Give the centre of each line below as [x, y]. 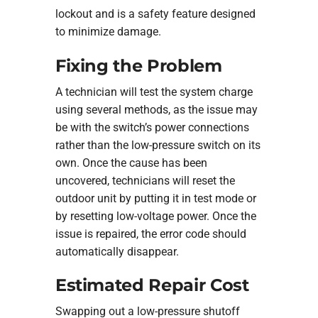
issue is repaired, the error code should [150, 234]
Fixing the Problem [138, 66]
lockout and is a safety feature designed [155, 14]
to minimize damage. [108, 32]
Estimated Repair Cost [152, 285]
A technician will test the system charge [154, 92]
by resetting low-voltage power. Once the [155, 216]
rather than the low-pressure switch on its [158, 145]
